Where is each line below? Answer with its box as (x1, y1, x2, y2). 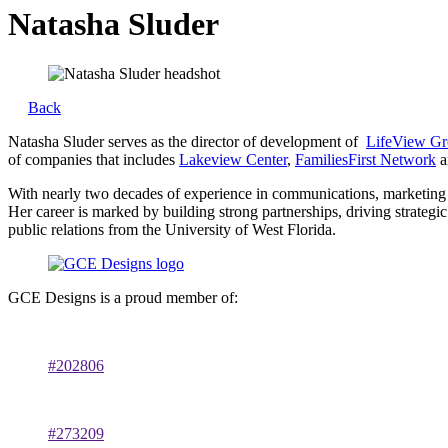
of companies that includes (8, 150, 179, 168)
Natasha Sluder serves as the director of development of (8, 132, 366, 150)
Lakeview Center (179, 150, 287, 168)
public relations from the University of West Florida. (8, 220, 336, 238)
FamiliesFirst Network (295, 150, 436, 168)
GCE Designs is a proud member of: (8, 288, 238, 306)
